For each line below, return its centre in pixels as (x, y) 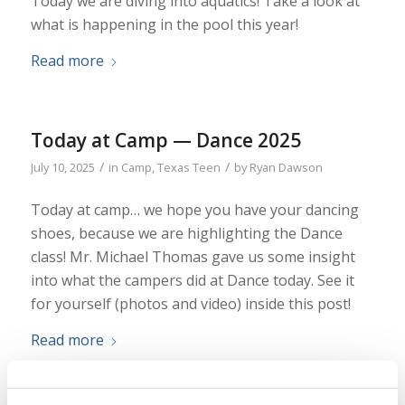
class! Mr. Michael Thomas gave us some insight (193, 257)
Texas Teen (188, 167)
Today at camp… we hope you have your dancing (194, 210)
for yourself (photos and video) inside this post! (190, 304)
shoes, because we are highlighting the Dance (186, 234)
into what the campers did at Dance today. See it (192, 281)
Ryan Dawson (286, 167)
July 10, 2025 (62, 167)
